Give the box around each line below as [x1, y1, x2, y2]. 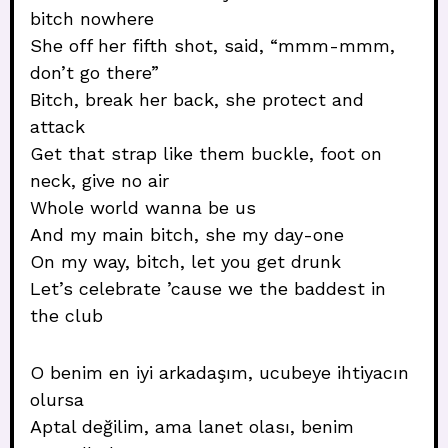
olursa [30, 389, 84, 410]
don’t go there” [30, 62, 159, 83]
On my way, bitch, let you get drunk [30, 251, 341, 272]
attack [30, 116, 85, 137]
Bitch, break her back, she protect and [30, 89, 364, 110]
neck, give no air [30, 170, 169, 191]
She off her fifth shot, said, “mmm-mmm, [30, 35, 395, 56]
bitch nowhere [30, 8, 154, 29]
